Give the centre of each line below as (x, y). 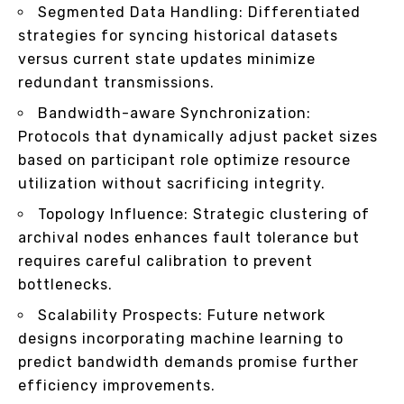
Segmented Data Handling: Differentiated (199, 12)
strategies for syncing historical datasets (178, 35)
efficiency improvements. (117, 385)
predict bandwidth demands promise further (188, 362)
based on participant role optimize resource (184, 160)
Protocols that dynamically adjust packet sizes (198, 136)
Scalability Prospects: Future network (182, 315)
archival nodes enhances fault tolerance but (189, 237)
